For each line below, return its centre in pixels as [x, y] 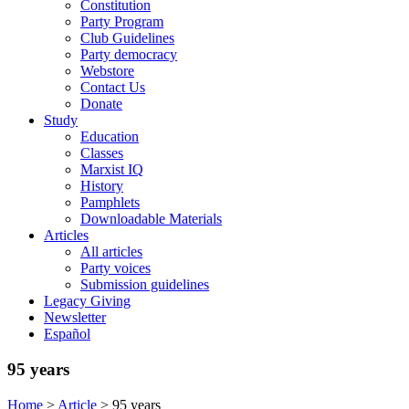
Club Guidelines [127, 38]
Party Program [122, 22]
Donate [101, 104]
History [102, 186]
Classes [102, 153]
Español [67, 334]
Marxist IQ [112, 170]
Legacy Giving [87, 301]
